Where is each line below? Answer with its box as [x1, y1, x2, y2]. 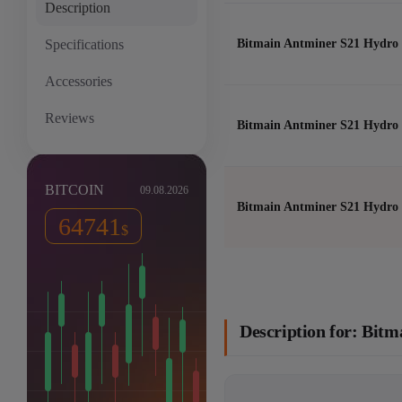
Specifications [45, 37, 124, 52]
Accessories [45, 74, 112, 89]
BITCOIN [45, 182, 104, 197]
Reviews [45, 110, 94, 126]
